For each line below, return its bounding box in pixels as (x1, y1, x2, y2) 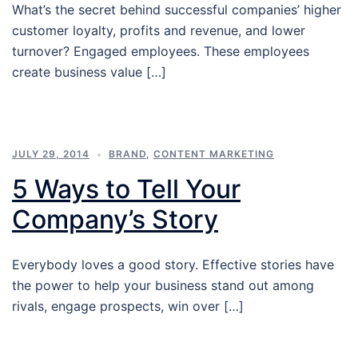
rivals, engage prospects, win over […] (12, 298, 244, 315)
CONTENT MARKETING (153, 148, 274, 161)
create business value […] (12, 64, 166, 81)
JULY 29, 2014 (12, 148, 89, 161)
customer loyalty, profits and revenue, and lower (12, 22, 305, 39)
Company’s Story (12, 204, 218, 236)
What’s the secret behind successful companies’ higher (12, 2, 341, 18)
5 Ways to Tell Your (12, 173, 241, 205)
